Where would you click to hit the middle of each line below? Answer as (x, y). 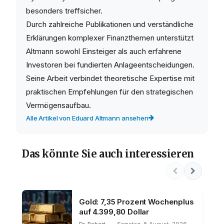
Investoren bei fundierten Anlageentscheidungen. (110, 64)
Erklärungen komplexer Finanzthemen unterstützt (110, 37)
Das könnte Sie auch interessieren (108, 153)
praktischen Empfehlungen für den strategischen (109, 91)
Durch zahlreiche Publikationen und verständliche (110, 24)
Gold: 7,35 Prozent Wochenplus (136, 201)
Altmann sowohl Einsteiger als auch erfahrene (104, 51)
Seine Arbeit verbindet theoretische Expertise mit (110, 78)
